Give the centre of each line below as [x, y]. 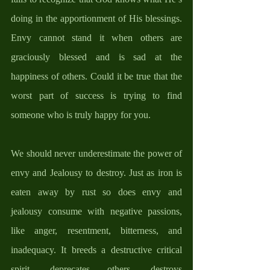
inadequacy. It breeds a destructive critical [96, 250]
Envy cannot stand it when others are [96, 37]
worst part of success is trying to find [96, 95]
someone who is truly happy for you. [81, 115]
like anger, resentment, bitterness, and [96, 230]
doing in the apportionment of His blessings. [96, 18]
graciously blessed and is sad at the [96, 57]
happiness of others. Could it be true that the [96, 76]
